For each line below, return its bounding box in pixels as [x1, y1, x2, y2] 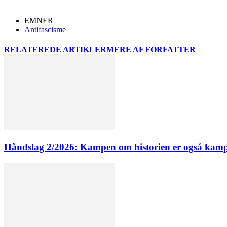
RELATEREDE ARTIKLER [4, 45, 106, 54]
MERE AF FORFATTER [106, 45, 196, 54]
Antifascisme [24, 25, 66, 34]
